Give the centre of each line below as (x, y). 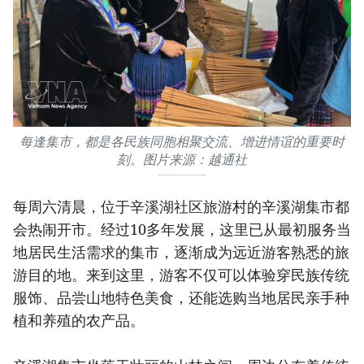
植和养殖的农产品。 (79, 320)
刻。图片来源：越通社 (182, 159)
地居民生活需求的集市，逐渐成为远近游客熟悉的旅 (181, 251)
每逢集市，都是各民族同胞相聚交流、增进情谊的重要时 (182, 141)
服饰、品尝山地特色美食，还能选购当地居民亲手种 (181, 297)
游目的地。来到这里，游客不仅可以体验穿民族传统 (181, 274)
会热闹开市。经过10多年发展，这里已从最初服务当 (182, 229)
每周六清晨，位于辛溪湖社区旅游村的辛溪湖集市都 (181, 206)
